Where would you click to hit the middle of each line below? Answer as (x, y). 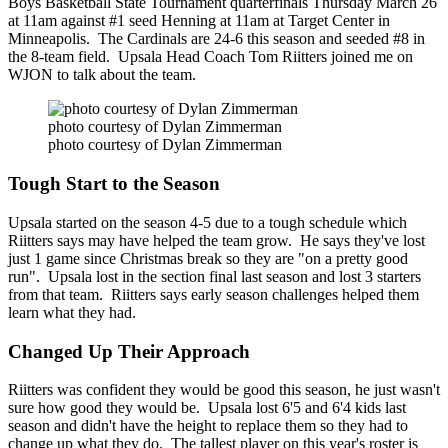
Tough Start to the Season (114, 184)
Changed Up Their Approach (129, 351)
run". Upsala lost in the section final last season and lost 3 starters (214, 276)
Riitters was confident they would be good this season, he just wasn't (224, 390)
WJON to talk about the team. (102, 75)
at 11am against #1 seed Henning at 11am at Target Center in (199, 21)
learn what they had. (72, 312)
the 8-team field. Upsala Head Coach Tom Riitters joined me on (210, 57)
